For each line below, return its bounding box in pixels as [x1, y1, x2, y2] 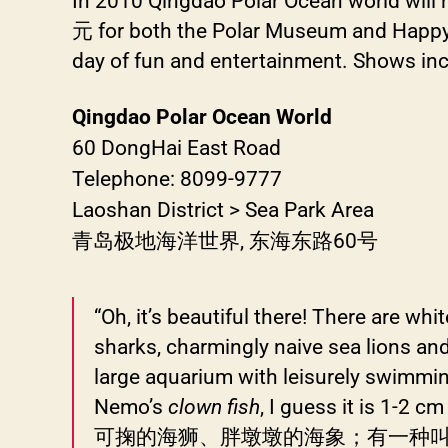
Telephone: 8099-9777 [72, 166, 282, 191]
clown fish [168, 394, 260, 419]
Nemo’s [94, 394, 168, 419]
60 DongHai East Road [72, 135, 281, 160]
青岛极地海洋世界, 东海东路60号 [72, 228, 378, 253]
